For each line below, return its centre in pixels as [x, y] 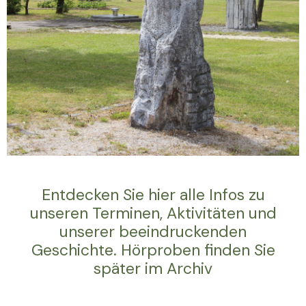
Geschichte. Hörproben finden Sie [153, 250]
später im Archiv [153, 269]
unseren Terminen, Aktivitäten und [153, 213]
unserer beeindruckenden [153, 232]
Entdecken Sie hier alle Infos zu [153, 195]
